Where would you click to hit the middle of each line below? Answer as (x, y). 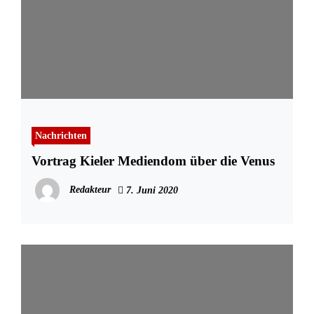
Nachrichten (61, 136)
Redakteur (90, 190)
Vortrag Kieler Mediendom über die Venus (153, 161)
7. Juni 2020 (151, 191)
